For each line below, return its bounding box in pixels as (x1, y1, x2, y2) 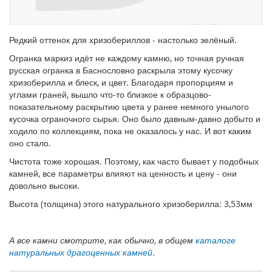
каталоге (195, 234, 236, 246)
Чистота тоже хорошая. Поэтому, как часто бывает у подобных (9, 155, 259, 167)
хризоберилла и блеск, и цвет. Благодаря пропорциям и (9, 76, 233, 88)
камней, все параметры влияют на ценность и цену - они (9, 168, 237, 179)
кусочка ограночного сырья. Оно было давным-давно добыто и (9, 113, 260, 124)
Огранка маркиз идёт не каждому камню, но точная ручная (9, 52, 244, 64)
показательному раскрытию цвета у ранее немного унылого (9, 101, 249, 112)
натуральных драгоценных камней (9, 246, 152, 258)
